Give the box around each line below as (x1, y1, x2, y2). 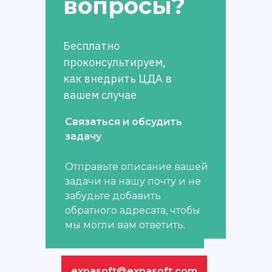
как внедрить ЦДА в (63, 71, 172, 86)
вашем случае (63, 87, 137, 102)
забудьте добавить (65, 189, 161, 202)
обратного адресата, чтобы (65, 204, 200, 216)
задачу (65, 130, 101, 142)
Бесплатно (63, 38, 120, 53)
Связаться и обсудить (65, 115, 182, 127)
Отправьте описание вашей (65, 160, 208, 172)
